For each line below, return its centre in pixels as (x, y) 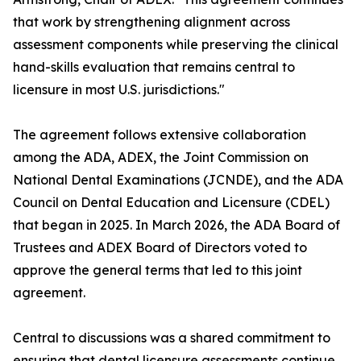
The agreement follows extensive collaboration (160, 135)
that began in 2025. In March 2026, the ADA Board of (176, 225)
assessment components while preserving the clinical (176, 45)
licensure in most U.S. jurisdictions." (119, 90)
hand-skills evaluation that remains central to (154, 67)
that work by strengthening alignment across (151, 22)
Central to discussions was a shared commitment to (172, 338)
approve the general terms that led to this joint (158, 270)
